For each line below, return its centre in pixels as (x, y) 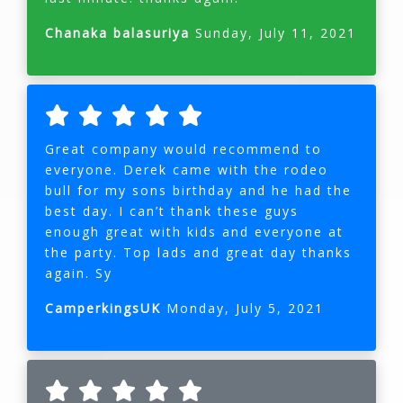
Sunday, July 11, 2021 (276, 33)
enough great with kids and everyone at (194, 232)
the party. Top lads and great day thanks (198, 253)
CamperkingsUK (106, 309)
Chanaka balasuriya (120, 33)
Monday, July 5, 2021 (245, 309)
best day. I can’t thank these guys (172, 211)
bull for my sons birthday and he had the (198, 191)
